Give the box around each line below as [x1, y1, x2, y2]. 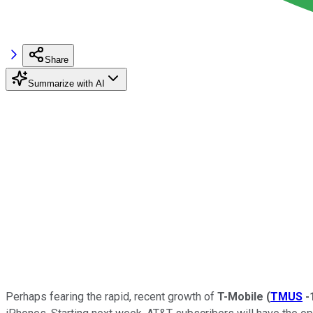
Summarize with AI [28, 78, 105, 89]
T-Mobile [217, 289, 263, 303]
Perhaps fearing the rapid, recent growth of [6, 289, 217, 303]
